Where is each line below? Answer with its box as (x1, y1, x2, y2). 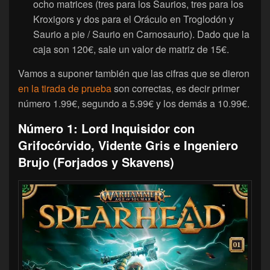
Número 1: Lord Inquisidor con (18, 119, 195, 137)
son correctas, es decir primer (111, 81, 239, 95)
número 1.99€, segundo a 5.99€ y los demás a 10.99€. (18, 96, 250, 110)
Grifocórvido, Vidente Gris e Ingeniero (18, 136, 238, 154)
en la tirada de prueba (18, 81, 111, 95)
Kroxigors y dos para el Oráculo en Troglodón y (33, 11, 234, 26)
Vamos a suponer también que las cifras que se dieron (18, 66, 250, 80)
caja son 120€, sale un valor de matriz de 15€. (33, 42, 229, 56)
